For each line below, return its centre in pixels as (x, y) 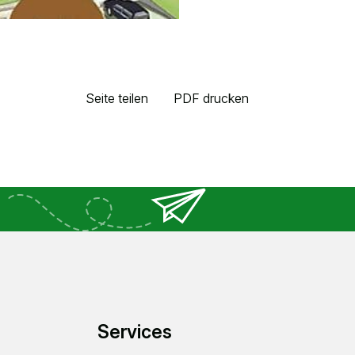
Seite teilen (116, 99)
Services (134, 332)
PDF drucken (211, 99)
